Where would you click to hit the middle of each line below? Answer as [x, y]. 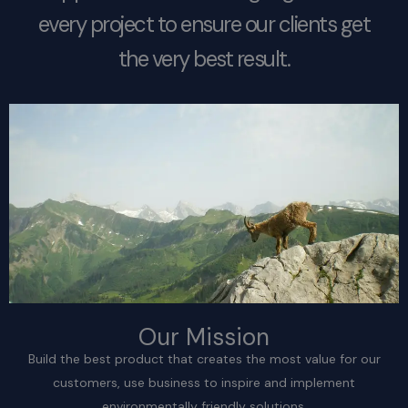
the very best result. [204, 59]
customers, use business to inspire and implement [204, 383]
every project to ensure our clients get [204, 24]
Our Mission [204, 337]
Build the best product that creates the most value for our [204, 359]
